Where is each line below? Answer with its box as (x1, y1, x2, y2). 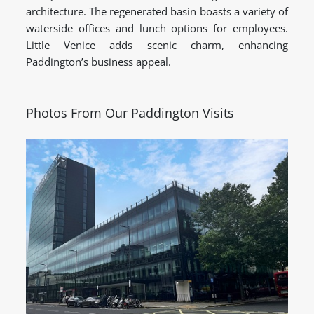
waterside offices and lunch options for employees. (26, 21, 288, 36)
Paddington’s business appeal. (26, 55, 171, 69)
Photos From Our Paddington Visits (26, 104, 234, 122)
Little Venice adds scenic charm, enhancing (26, 38, 288, 53)
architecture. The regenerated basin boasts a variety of (26, 4, 288, 19)
